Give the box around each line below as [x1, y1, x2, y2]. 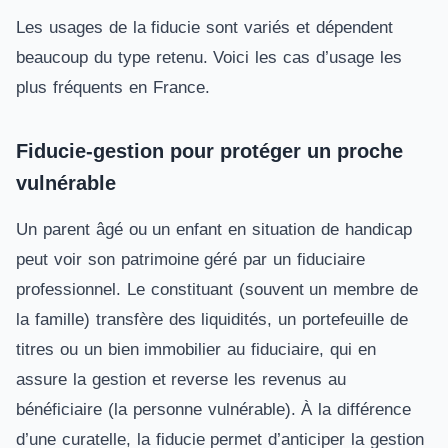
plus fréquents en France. [16, 78, 210, 97]
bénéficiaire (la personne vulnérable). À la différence [16, 400, 412, 419]
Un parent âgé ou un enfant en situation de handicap [16, 220, 412, 239]
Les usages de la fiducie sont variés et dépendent [16, 18, 393, 37]
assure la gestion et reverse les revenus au [16, 370, 346, 389]
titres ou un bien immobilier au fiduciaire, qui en [16, 340, 376, 359]
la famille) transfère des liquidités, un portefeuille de [16, 310, 408, 329]
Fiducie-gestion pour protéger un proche [16, 140, 403, 162]
